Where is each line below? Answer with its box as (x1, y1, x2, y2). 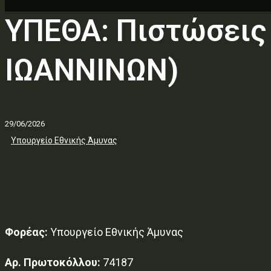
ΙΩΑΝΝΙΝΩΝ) (5, 53, 178, 88)
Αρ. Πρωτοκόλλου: (5, 255, 100, 269)
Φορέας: (5, 225, 48, 238)
